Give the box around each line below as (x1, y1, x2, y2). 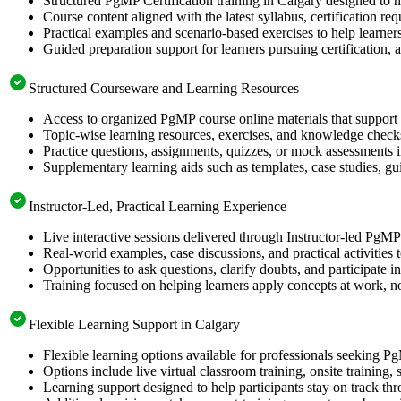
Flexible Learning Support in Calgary (29, 316, 240, 332)
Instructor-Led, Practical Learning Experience (29, 198, 286, 214)
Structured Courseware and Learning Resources (29, 80, 299, 96)
